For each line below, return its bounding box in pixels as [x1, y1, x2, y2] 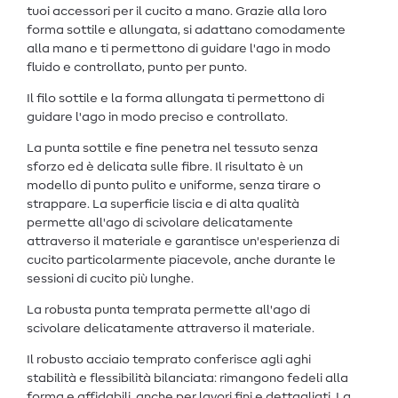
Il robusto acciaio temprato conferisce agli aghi [27, 353, 311, 366]
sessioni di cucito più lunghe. [27, 272, 194, 285]
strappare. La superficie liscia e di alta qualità [27, 197, 299, 211]
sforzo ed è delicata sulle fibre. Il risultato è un [27, 160, 303, 173]
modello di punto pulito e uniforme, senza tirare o [27, 179, 321, 192]
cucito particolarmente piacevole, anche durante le [27, 253, 336, 267]
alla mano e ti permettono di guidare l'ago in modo [27, 42, 330, 55]
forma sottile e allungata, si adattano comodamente [27, 23, 346, 36]
